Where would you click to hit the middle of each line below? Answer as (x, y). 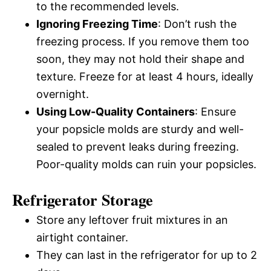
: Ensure (215, 112)
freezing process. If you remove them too (143, 42)
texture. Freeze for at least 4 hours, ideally (145, 77)
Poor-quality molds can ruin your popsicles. (146, 165)
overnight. (63, 94)
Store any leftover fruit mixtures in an (132, 220)
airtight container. (82, 238)
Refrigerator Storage (83, 200)
